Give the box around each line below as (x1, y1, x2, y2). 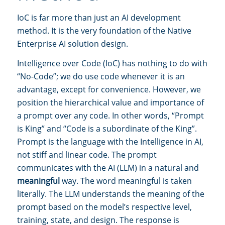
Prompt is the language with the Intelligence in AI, (17, 136, 203, 148)
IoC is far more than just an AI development (17, 12, 181, 23)
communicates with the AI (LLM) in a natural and (17, 162, 199, 174)
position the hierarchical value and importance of (17, 97, 204, 108)
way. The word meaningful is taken (60, 175, 192, 187)
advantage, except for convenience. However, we (17, 84, 201, 95)
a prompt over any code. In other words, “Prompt (17, 110, 204, 122)
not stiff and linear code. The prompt (17, 149, 157, 161)
